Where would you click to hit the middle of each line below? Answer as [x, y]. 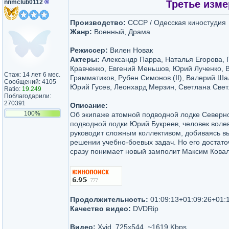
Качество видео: [100, 209]
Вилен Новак [130, 50]
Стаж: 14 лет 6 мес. [32, 75]
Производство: [98, 22]
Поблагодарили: [28, 96]
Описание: [89, 105]
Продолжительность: [109, 199]
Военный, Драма [121, 32]
